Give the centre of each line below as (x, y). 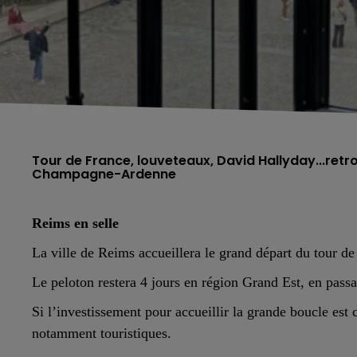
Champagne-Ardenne (104, 174)
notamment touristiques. (102, 333)
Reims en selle (75, 223)
